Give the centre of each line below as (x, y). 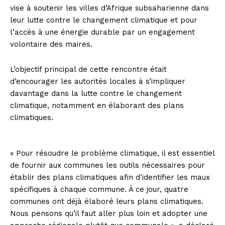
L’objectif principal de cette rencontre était (88, 70)
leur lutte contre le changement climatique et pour (104, 20)
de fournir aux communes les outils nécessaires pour (107, 165)
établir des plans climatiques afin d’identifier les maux (110, 178)
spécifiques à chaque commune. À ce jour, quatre (99, 190)
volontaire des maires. (51, 44)
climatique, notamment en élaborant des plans (97, 106)
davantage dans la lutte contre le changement (96, 94)
